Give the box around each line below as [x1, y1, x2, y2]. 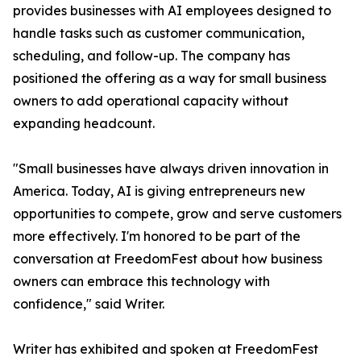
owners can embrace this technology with [13, 273, 270, 290]
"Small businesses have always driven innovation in [13, 160, 329, 177]
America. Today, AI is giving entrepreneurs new [13, 183, 305, 200]
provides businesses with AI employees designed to [13, 2, 331, 19]
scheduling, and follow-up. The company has [13, 48, 290, 64]
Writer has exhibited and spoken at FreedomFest [13, 341, 318, 358]
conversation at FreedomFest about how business [13, 251, 322, 268]
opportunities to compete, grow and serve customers [13, 205, 342, 222]
